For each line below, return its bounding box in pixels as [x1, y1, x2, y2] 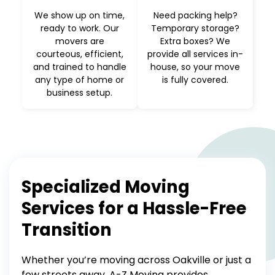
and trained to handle [33, 61, 126, 73]
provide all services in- [147, 48, 244, 60]
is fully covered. [162, 74, 229, 86]
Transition [21, 218, 112, 242]
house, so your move [150, 61, 241, 73]
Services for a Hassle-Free [21, 196, 247, 220]
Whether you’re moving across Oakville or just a [21, 253, 251, 267]
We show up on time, [34, 9, 125, 21]
